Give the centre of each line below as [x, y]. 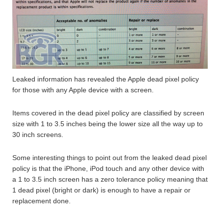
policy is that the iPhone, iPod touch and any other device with [108, 169]
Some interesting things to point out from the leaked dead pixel [110, 158]
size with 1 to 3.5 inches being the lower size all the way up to [108, 124]
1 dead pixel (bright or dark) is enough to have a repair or [101, 190]
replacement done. [41, 201]
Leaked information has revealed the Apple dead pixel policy [106, 79]
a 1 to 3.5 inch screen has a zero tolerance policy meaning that [110, 179]
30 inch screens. [38, 135]
